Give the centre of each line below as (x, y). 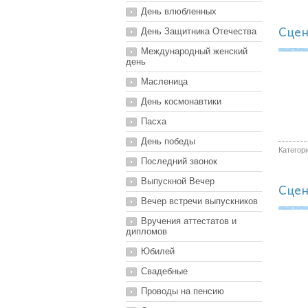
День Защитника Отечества (199, 31)
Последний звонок (179, 161)
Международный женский (194, 51)
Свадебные (164, 271)
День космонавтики (181, 101)
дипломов (146, 231)
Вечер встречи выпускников (199, 201)
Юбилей (158, 251)
